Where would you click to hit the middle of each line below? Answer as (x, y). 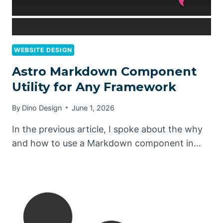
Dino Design (42, 108)
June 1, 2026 (93, 108)
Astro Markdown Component (104, 72)
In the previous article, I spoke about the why (107, 129)
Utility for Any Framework (94, 87)
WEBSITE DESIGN (43, 50)
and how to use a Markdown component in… (107, 143)
